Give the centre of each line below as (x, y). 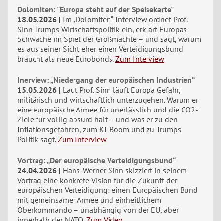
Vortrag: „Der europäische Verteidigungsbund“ (96, 160)
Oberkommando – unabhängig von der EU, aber (98, 209)
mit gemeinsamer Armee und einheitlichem (89, 200)
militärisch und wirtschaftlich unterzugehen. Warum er (108, 99)
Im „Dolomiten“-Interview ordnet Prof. (125, 19)
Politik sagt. (37, 139)
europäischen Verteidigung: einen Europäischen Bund (108, 190)
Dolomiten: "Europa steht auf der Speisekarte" (95, 9)
